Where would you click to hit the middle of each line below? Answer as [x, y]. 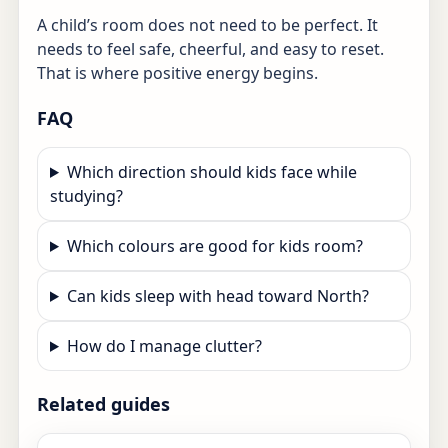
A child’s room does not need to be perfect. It [207, 25]
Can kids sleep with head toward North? [217, 295]
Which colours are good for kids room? [214, 245]
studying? [86, 195]
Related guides [103, 403]
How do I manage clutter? [164, 345]
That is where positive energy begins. [177, 73]
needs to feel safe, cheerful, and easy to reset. [210, 49]
